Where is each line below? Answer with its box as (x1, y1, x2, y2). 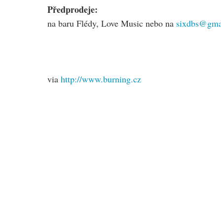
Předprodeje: (47, 3, 98, 16)
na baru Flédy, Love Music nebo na (47, 17, 176, 29)
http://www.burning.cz (61, 73, 141, 85)
